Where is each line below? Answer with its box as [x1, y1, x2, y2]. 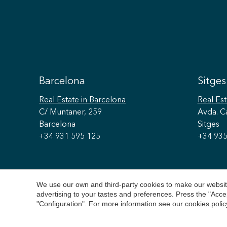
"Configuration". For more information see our [36, 200, 185, 208]
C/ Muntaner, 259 [39, 108, 102, 117]
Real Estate [39, 96, 79, 104]
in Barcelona [79, 96, 126, 104]
